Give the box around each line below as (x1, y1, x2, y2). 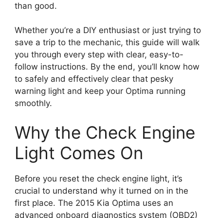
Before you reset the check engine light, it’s (15, 173, 182, 183)
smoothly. (15, 98, 52, 109)
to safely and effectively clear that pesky (15, 74, 173, 84)
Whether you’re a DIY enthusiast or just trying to (15, 25, 201, 36)
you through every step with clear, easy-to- (15, 50, 183, 60)
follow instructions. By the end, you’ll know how (15, 62, 200, 72)
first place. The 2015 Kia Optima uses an (15, 198, 173, 208)
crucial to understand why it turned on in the (15, 185, 188, 196)
